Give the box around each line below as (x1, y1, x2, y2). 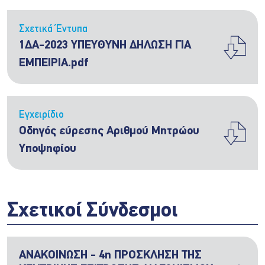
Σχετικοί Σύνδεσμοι (7, 201, 177, 222)
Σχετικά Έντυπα (19, 24, 88, 34)
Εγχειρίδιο (19, 110, 64, 120)
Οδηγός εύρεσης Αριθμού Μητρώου (19, 125, 199, 137)
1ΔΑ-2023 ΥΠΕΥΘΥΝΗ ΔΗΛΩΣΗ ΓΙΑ (19, 40, 191, 51)
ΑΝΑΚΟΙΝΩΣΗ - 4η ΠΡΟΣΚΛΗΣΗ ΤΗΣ (19, 250, 202, 261)
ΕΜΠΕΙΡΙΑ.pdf (19, 57, 88, 69)
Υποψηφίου (19, 143, 76, 155)
